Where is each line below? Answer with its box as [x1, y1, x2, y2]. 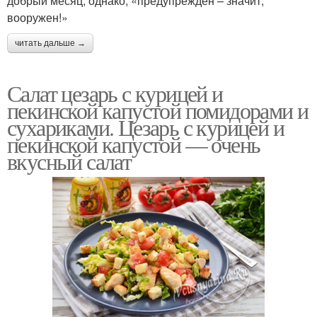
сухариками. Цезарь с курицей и [7, 111, 284, 142]
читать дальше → [15, 38, 86, 48]
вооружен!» [7, 8, 68, 25]
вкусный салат [7, 145, 132, 176]
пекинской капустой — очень [7, 128, 260, 159]
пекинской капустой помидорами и [7, 94, 309, 125]
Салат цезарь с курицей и [7, 77, 223, 108]
